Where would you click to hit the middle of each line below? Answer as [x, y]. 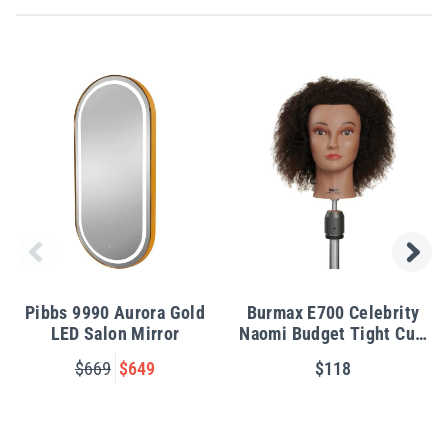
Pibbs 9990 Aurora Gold [115, 313]
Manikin [333, 355]
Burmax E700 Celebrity [333, 313]
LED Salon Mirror [115, 334]
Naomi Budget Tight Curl [333, 334]
